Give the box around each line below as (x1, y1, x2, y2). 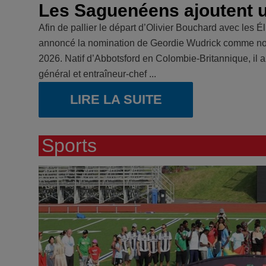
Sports (42, 134, 97, 156)
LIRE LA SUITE (69, 91, 162, 107)
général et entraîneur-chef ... (39, 68, 156, 79)
